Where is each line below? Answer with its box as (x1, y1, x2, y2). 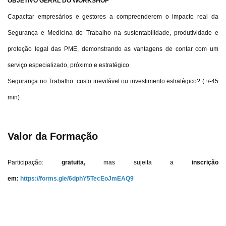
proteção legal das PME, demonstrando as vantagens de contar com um (8, 45, 218, 52)
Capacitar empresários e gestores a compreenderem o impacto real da (8, 13, 218, 20)
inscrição (192, 159, 219, 166)
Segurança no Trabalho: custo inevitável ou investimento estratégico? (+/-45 (8, 78, 218, 85)
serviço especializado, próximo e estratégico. (8, 62, 131, 69)
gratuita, (43, 159, 104, 166)
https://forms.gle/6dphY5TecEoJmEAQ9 (20, 175, 134, 182)
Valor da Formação (8, 130, 98, 142)
